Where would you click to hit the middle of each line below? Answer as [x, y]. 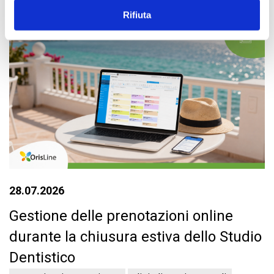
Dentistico [42, 257]
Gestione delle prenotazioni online [121, 216]
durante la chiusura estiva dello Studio [135, 236]
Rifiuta [137, 15]
